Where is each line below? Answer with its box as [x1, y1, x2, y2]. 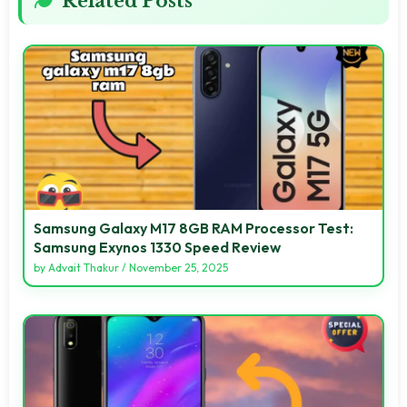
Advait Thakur [48, 260, 119, 274]
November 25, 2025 [129, 260, 228, 274]
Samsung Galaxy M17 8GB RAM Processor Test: [34, 218, 353, 237]
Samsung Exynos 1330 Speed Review [34, 237, 281, 256]
